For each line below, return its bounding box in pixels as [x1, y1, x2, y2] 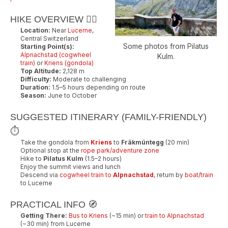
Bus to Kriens [69, 211, 108, 219]
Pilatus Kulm [43, 154, 83, 162]
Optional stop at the [20, 146, 81, 154]
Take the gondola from [20, 138, 91, 146]
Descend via [20, 170, 60, 179]
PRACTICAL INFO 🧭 [10, 199, 97, 210]
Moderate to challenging [51, 75, 126, 83]
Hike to [20, 154, 43, 162]
